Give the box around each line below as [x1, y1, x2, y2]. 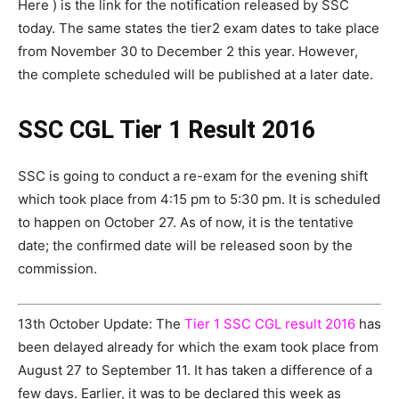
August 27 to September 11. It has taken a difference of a [18, 361, 372, 379]
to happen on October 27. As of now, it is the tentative [18, 214, 354, 232]
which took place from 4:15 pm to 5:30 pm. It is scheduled [18, 191, 380, 208]
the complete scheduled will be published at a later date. [18, 66, 373, 84]
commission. [18, 260, 97, 278]
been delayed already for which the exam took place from [18, 338, 379, 355]
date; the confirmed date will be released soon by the [18, 237, 353, 255]
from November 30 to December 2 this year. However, [18, 43, 358, 61]
